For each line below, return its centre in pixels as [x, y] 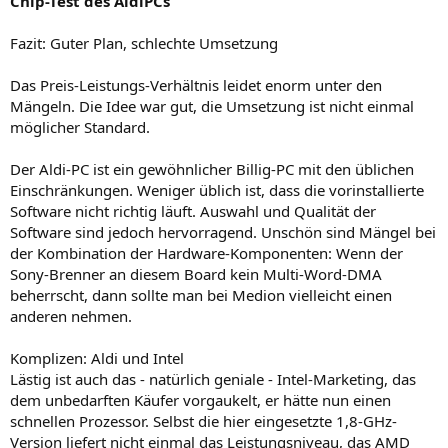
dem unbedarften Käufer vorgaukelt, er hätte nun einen [200, 399]
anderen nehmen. [71, 315]
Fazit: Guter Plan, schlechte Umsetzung [144, 42]
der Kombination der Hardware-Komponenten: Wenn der [206, 252]
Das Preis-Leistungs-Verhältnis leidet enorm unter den [196, 84]
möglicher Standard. [80, 126]
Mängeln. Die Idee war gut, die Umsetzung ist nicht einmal [212, 105]
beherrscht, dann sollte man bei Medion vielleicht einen [201, 294]
